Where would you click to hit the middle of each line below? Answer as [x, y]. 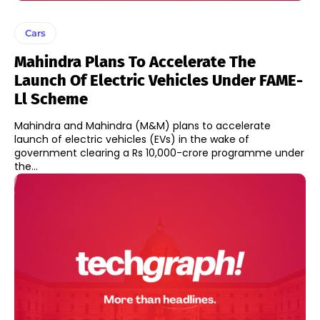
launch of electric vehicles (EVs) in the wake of [132, 140]
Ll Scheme [51, 99]
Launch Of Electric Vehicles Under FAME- [159, 81]
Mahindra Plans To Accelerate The [135, 62]
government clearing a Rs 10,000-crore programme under [159, 153]
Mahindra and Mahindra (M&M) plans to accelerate [142, 126]
